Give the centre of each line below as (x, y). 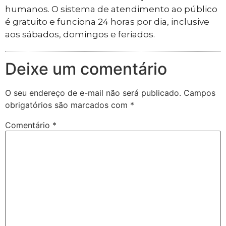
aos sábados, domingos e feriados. (80, 35)
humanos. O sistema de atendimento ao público (111, 9)
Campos (200, 93)
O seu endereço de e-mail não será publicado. (93, 93)
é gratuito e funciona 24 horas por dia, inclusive (107, 22)
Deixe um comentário (86, 69)
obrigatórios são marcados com (68, 105)
